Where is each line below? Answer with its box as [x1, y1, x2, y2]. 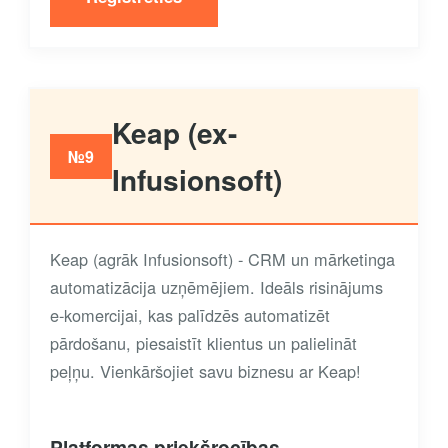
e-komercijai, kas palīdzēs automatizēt [50, 303, 330, 328]
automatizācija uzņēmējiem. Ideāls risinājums [50, 275, 383, 300]
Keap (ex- [112, 112, 237, 154]
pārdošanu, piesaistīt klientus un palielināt [50, 331, 357, 356]
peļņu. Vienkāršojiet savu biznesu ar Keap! [50, 359, 361, 384]
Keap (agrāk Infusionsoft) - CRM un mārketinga [50, 247, 395, 272]
